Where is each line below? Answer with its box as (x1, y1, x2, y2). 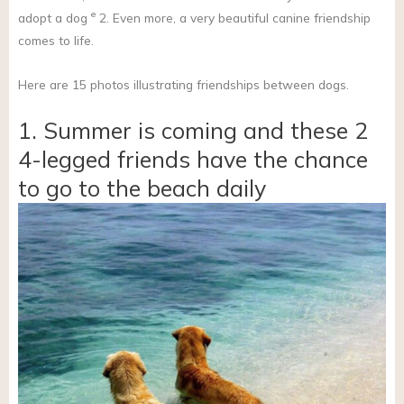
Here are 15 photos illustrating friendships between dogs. (18, 76, 349, 92)
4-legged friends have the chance (18, 145, 368, 174)
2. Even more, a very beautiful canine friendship (96, 9, 371, 25)
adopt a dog (18, 9, 91, 25)
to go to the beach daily (18, 174, 266, 203)
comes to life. (18, 32, 94, 48)
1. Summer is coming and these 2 (18, 116, 368, 145)
